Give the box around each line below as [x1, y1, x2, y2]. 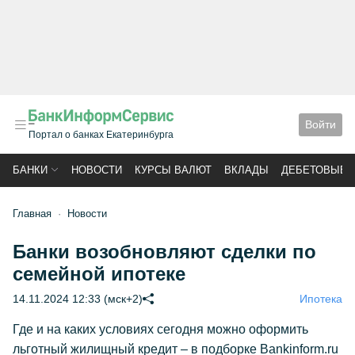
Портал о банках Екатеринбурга [29, 129, 174, 140]
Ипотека [300, 292, 342, 305]
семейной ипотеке [13, 263, 185, 284]
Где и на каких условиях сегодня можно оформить [13, 323, 308, 336]
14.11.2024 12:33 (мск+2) [13, 292, 143, 305]
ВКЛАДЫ [224, 164, 269, 176]
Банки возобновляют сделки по [13, 241, 316, 262]
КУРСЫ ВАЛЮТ [135, 164, 212, 176]
